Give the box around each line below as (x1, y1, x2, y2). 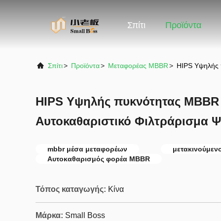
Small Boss (65, 211, 105, 220)
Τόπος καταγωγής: (36, 185, 106, 193)
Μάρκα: (36, 211, 63, 220)
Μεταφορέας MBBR (108, 62, 168, 70)
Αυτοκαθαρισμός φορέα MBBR (47, 155, 150, 163)
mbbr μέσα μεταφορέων (47, 145, 127, 153)
